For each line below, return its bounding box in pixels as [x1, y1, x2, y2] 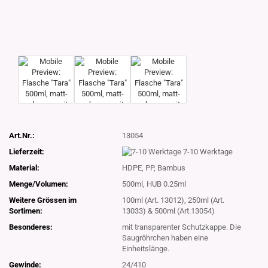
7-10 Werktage [183, 147, 233, 156]
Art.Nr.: [9, 130, 35, 140]
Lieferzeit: [9, 147, 44, 156]
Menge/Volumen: [9, 179, 68, 189]
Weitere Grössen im [9, 196, 77, 205]
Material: [9, 163, 39, 173]
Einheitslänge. [122, 244, 170, 254]
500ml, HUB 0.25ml [122, 179, 187, 189]
